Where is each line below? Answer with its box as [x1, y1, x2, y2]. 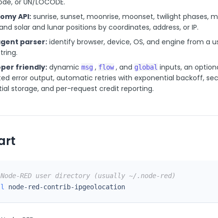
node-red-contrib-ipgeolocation [4, 183, 125, 191]
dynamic [47, 62, 81, 72]
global [134, 63, 158, 71]
